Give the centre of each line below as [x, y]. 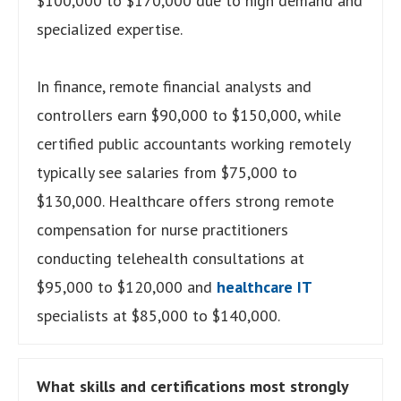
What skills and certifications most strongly [192, 386]
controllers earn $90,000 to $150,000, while [189, 115]
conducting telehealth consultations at [171, 258]
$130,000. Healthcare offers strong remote [185, 200]
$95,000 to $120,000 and [127, 286]
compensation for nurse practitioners [162, 229]
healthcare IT [264, 286]
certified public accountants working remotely [193, 143]
